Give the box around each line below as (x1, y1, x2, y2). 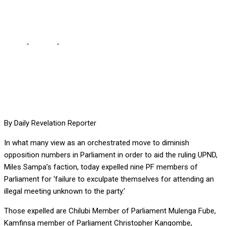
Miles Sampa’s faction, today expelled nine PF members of (4, 162, 198, 172)
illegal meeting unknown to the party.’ (4, 187, 125, 196)
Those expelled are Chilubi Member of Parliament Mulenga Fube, (4, 206, 216, 216)
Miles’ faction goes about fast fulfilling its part (61, 39, 213, 49)
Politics (30, 39, 54, 49)
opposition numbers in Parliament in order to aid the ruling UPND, (4, 150, 217, 160)
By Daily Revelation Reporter (4, 119, 96, 128)
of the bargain (4, 51, 50, 61)
